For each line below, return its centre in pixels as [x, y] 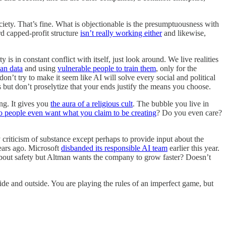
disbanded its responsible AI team [114, 148]
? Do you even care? [189, 112]
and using [40, 68]
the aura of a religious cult [92, 103]
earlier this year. [193, 148]
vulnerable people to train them [107, 68]
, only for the [176, 68]
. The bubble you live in [171, 103]
